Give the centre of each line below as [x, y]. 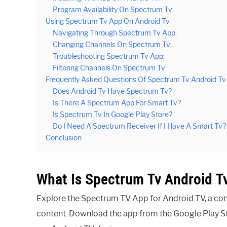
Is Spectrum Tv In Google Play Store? [112, 114]
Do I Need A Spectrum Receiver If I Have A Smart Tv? [139, 126]
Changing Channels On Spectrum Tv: [112, 44]
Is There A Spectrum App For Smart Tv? [117, 103]
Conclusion [64, 138]
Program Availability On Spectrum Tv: [113, 9]
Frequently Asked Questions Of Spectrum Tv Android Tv [136, 79]
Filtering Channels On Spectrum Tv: [110, 68]
